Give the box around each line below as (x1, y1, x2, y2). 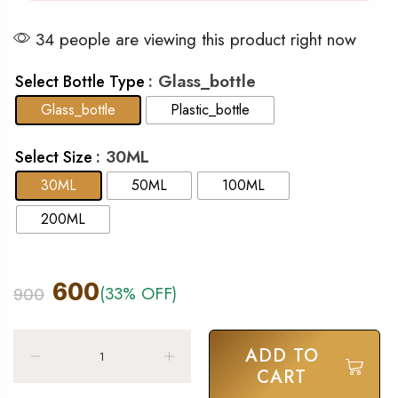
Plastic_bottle (171, 99, 250, 120)
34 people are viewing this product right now (30, 27, 356, 52)
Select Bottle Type (15, 69, 145, 93)
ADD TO (244, 343, 319, 370)
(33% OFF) (99, 281, 177, 306)
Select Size (15, 145, 92, 169)
